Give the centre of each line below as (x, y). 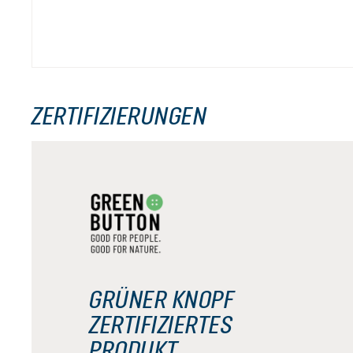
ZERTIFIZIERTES (161, 324)
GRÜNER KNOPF (162, 299)
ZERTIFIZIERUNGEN (119, 115)
